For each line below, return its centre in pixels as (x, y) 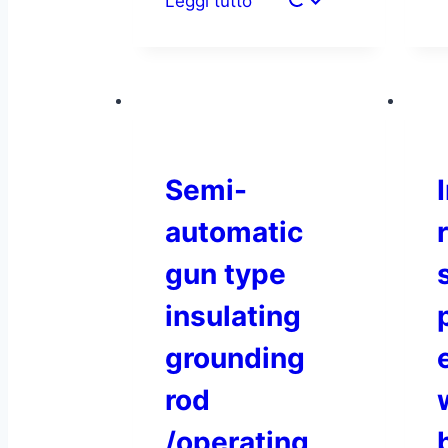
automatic (234, 232)
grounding (235, 358)
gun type (225, 274)
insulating (233, 316)
